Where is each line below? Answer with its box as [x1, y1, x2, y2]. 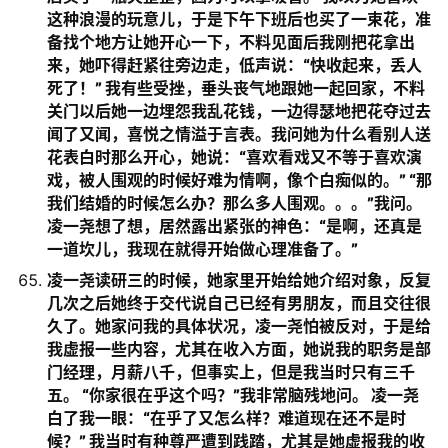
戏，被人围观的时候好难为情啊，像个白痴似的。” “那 [47, 170, 432, 190]
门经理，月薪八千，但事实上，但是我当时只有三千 [47, 362, 415, 382]
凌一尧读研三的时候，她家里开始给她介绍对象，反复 [47, 270, 431, 290]
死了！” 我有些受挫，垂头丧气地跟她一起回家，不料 [47, 78, 425, 98]
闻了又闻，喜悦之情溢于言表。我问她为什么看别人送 [47, 124, 431, 144]
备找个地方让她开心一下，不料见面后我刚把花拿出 [47, 32, 415, 52]
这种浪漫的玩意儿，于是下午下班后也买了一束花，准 [47, 9, 431, 29]
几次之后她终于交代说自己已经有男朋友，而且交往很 [47, 293, 431, 313]
